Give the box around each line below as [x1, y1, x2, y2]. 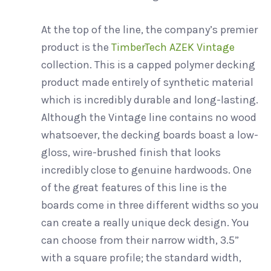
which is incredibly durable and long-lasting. [41, 93, 258, 106]
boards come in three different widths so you [41, 198, 259, 212]
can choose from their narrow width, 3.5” [41, 233, 239, 247]
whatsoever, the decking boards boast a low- [41, 128, 258, 142]
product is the [41, 40, 111, 54]
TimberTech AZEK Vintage [111, 40, 235, 54]
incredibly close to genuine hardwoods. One [41, 163, 252, 177]
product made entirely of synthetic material [41, 75, 253, 89]
